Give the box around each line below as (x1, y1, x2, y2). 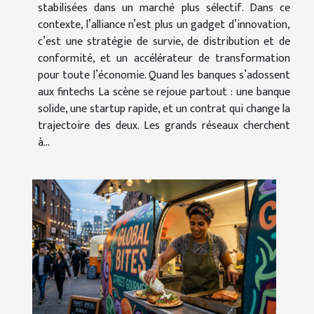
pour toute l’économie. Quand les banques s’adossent (38, 66, 290, 86)
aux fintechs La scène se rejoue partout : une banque (38, 83, 290, 102)
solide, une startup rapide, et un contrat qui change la (38, 100, 290, 119)
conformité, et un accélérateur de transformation (38, 49, 290, 69)
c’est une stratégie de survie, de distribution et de (38, 32, 290, 52)
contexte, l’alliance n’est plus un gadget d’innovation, (38, 15, 290, 35)
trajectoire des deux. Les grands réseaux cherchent (38, 116, 290, 136)
